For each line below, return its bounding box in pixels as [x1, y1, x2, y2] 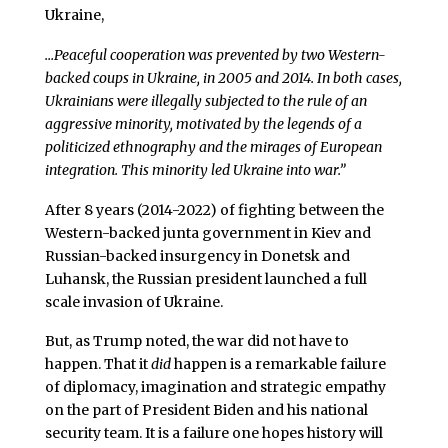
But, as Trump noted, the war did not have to [44, 332, 349, 351]
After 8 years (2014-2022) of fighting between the [44, 200, 384, 219]
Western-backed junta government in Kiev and [44, 223, 371, 242]
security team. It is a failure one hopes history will [44, 424, 383, 443]
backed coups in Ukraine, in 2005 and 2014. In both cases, [44, 68, 402, 87]
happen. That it [44, 355, 151, 374]
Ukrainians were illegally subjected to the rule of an [44, 91, 367, 110]
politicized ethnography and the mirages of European [44, 137, 382, 156]
